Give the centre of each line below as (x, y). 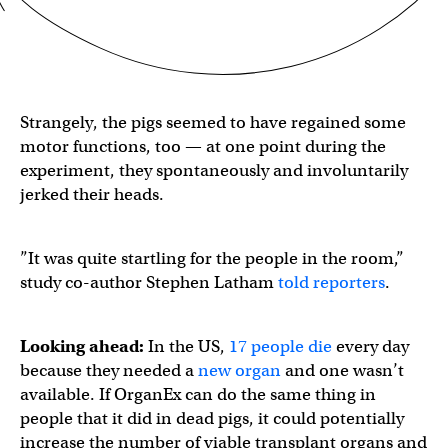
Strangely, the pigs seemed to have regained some (213, 122)
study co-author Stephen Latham (149, 282)
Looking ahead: (82, 346)
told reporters (331, 282)
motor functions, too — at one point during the (203, 146)
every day (370, 346)
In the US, (186, 346)
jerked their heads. (92, 194)
